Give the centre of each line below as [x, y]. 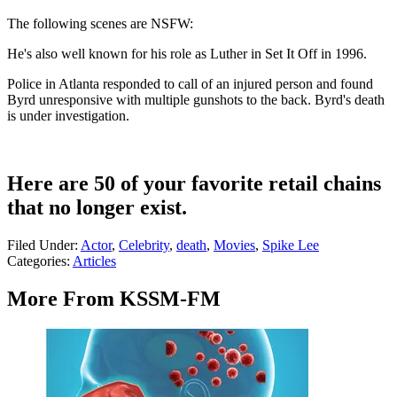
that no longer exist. [97, 208]
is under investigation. [68, 116]
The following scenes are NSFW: [100, 24]
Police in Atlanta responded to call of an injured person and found [190, 84]
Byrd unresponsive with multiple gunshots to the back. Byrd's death [196, 100]
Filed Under [41, 245]
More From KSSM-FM [114, 299]
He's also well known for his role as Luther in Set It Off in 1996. [187, 54]
